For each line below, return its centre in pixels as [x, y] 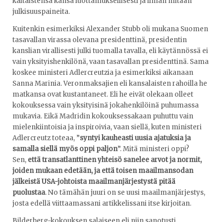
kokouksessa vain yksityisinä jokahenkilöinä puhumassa [106, 105]
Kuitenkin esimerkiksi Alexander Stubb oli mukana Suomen [110, 29]
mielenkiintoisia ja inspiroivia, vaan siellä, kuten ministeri [107, 127]
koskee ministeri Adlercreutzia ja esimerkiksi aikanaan [103, 72]
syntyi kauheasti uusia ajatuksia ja [135, 138]
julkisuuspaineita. [41, 11]
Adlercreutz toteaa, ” [46, 138]
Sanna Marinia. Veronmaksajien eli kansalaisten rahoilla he [110, 83]
